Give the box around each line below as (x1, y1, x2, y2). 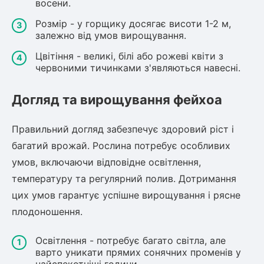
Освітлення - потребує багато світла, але (35, 235, 226, 246)
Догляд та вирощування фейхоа (12, 92, 222, 107)
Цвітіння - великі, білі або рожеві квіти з (35, 50, 223, 62)
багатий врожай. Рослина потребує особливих (12, 140, 230, 151)
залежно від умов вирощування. (35, 29, 186, 41)
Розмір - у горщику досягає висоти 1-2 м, (35, 18, 231, 29)
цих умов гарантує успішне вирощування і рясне (12, 189, 240, 201)
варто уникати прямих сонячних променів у (35, 246, 241, 258)
